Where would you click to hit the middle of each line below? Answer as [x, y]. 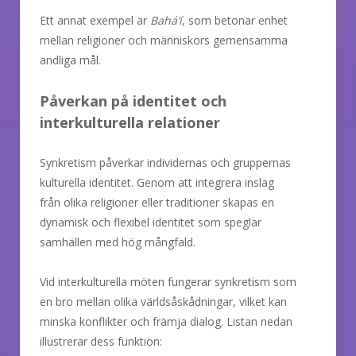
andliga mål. [70, 60]
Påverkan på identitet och [133, 101]
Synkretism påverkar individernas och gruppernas [165, 162]
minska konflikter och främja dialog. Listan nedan [166, 322]
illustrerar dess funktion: [101, 342]
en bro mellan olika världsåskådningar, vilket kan [163, 302]
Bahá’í [166, 20]
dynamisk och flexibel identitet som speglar [151, 222]
